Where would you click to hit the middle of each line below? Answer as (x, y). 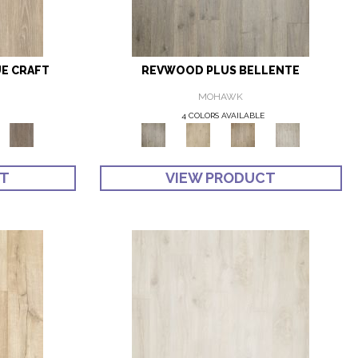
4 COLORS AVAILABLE (223, 116)
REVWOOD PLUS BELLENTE (221, 71)
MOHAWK (221, 97)
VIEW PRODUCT (221, 178)
